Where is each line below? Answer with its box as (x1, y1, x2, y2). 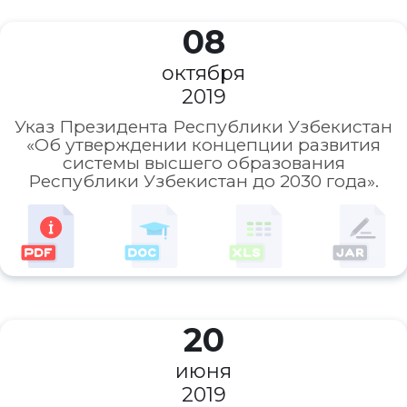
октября (162, 60, 245, 85)
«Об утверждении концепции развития (26, 134, 381, 156)
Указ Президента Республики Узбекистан (15, 115, 392, 138)
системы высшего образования (62, 152, 345, 174)
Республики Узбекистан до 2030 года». (28, 170, 379, 193)
